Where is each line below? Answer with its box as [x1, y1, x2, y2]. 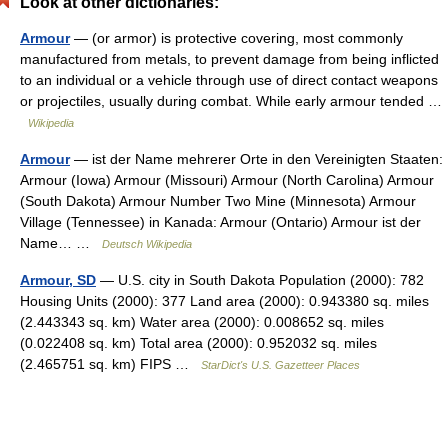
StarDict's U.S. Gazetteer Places [201, 359, 360, 371]
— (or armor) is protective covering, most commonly [70, 30, 403, 46]
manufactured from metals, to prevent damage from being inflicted [20, 51, 439, 67]
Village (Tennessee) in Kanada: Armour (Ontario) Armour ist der [20, 214, 421, 230]
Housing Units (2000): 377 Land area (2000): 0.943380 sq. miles [20, 293, 429, 309]
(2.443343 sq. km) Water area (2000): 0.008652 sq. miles [20, 314, 384, 330]
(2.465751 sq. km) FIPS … [20, 356, 201, 372]
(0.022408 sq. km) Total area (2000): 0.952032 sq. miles [20, 335, 377, 351]
